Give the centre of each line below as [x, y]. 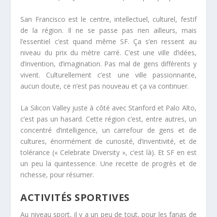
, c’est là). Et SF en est [161, 153]
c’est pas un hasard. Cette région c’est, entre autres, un [108, 119]
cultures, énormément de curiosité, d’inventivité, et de [108, 141]
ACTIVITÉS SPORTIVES [75, 197]
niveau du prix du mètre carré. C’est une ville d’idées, [108, 52]
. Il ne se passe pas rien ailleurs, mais [129, 30]
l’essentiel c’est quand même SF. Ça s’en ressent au [108, 41]
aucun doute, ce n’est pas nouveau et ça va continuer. [105, 86]
